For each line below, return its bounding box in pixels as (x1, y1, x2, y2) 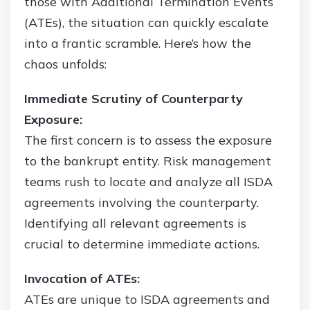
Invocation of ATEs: (24, 271, 140, 287)
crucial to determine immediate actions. (24, 236, 259, 253)
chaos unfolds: (24, 56, 107, 73)
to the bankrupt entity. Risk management (24, 153, 271, 170)
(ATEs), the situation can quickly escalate (24, 15, 268, 31)
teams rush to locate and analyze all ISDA (24, 174, 273, 190)
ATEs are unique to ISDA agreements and (24, 291, 270, 308)
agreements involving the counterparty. (24, 194, 259, 211)
